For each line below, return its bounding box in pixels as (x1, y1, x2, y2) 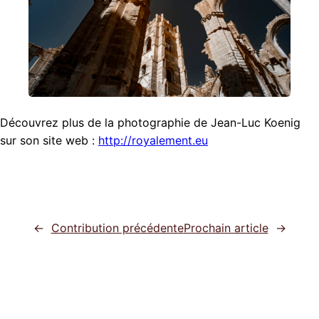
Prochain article (183, 221, 268, 236)
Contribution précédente (51, 221, 184, 236)
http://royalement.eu (98, 133, 208, 148)
